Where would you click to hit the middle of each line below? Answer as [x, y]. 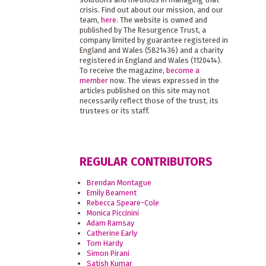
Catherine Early [112, 233]
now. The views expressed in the [163, 81]
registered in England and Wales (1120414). [151, 61]
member [94, 81]
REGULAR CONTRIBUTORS [146, 161]
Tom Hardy [105, 243]
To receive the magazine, [123, 71]
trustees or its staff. [114, 111]
